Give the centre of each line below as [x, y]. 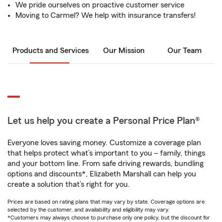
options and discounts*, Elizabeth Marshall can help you [102, 174]
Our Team [184, 51]
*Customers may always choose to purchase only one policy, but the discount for [109, 218]
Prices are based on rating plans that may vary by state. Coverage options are [106, 202]
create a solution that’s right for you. [69, 184]
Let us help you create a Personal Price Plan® [104, 121]
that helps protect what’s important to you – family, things [106, 153]
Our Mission [124, 51]
